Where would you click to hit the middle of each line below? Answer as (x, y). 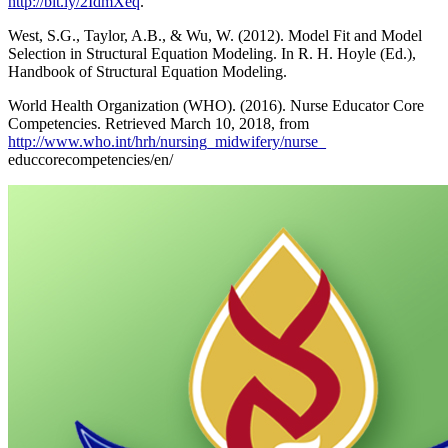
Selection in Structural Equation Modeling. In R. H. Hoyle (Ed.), (212, 54)
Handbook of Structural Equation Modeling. (147, 72)
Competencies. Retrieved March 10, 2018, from (158, 124)
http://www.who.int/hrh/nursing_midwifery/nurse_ (167, 142)
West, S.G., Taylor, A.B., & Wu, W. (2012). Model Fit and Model (215, 36)
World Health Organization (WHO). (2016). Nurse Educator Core (216, 106)
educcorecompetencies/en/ (90, 160)
